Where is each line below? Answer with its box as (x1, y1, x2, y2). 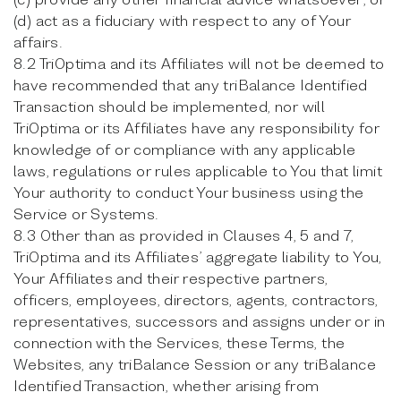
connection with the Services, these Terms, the (13, 333, 346, 352)
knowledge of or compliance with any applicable (13, 140, 356, 158)
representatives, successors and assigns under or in (13, 311, 386, 330)
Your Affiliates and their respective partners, (13, 269, 328, 287)
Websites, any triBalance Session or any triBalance (13, 354, 376, 373)
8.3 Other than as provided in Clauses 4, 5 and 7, (13, 226, 354, 244)
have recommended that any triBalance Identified (13, 75, 368, 94)
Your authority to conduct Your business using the (13, 183, 364, 201)
